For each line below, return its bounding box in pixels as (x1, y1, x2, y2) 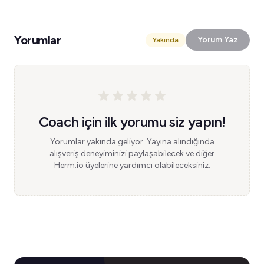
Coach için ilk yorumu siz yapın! (38, 113, 226, 130)
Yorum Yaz (197, 35, 238, 45)
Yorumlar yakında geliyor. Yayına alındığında (49, 137, 214, 147)
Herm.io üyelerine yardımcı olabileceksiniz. (54, 160, 210, 170)
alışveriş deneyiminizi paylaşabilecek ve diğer (49, 148, 214, 159)
